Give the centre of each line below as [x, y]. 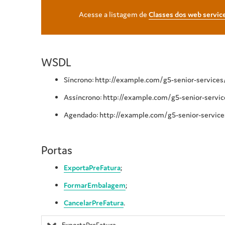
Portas [57, 150]
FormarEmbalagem [95, 185]
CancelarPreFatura [94, 203]
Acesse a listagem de [114, 15]
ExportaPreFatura [92, 168]
